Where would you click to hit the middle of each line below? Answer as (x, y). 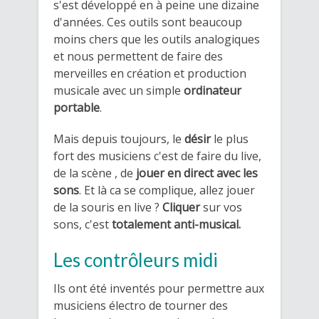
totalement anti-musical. (176, 224)
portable (77, 107)
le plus (230, 138)
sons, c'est (83, 224)
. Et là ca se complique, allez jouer (167, 190)
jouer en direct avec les (197, 173)
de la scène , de (95, 173)
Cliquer (180, 207)
